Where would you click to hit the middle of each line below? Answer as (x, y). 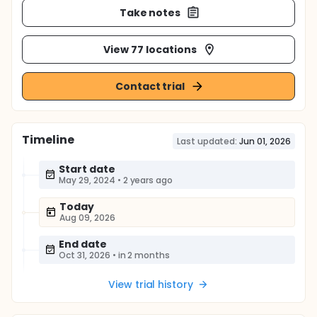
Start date (87, 169)
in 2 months (144, 255)
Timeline (48, 140)
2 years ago (148, 180)
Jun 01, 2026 (265, 141)
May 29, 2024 (87, 180)
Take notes (150, 12)
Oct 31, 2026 (85, 255)
